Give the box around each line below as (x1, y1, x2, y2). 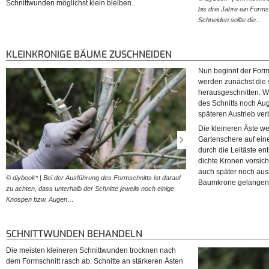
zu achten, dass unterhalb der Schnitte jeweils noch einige (6, 184, 174, 192)
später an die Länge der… (186, 195, 262, 203)
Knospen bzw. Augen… (6, 195, 74, 203)
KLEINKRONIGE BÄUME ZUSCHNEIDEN (6, 48, 172, 61)
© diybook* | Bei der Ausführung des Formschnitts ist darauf (6, 174, 181, 181)
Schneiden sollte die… (198, 16, 262, 23)
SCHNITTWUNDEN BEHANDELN (6, 228, 142, 241)
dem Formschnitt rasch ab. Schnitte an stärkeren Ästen (6, 257, 183, 266)
